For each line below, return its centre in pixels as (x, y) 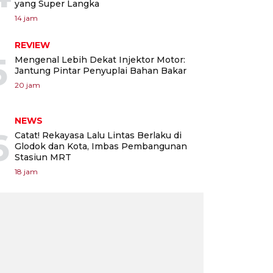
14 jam (26, 18)
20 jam (27, 85)
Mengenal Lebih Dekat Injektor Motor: (100, 59)
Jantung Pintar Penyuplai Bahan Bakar (101, 70)
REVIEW (32, 45)
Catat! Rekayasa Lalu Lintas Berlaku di (98, 135)
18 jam (26, 171)
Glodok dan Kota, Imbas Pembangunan (101, 146)
